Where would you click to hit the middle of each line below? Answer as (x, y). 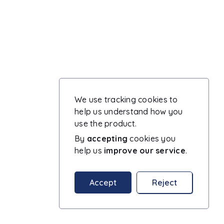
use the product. (105, 123)
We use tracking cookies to (126, 99)
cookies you (151, 138)
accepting (107, 138)
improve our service (145, 150)
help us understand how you (129, 111)
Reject (164, 182)
